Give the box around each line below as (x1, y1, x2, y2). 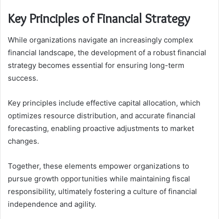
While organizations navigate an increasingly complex (8, 35, 193, 45)
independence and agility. (8, 199, 96, 209)
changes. (8, 136, 39, 146)
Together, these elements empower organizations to (8, 161, 189, 171)
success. (8, 73, 38, 83)
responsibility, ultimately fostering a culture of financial (8, 187, 197, 197)
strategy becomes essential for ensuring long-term (8, 61, 184, 70)
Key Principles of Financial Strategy (8, 10, 190, 26)
